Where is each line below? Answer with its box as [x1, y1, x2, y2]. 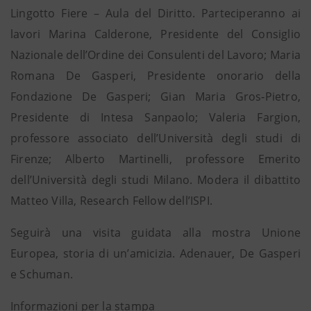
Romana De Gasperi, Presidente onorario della [10, 68, 301, 83]
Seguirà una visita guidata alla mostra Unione [10, 225, 301, 240]
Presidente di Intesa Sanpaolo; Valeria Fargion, [10, 110, 301, 125]
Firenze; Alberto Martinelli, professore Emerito [10, 151, 301, 167]
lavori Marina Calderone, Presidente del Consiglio [10, 26, 301, 42]
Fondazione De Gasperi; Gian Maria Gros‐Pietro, [10, 89, 301, 104]
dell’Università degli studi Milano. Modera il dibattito [10, 172, 301, 187]
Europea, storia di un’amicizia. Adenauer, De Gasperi [10, 246, 301, 261]
